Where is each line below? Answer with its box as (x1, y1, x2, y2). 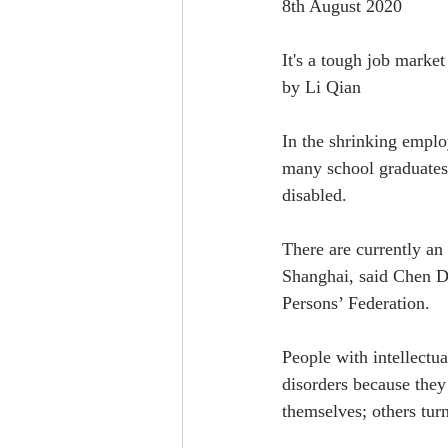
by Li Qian (282, 77, 361, 97)
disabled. (282, 185, 347, 205)
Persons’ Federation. (282, 293, 430, 313)
